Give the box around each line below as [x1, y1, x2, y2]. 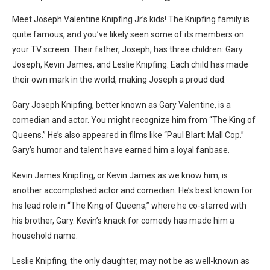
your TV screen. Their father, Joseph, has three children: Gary [12, 45, 243, 55]
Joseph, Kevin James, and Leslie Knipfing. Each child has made [12, 60, 248, 70]
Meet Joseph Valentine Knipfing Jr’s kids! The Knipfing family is [12, 14, 250, 25]
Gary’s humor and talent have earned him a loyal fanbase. [12, 145, 230, 155]
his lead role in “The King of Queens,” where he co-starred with [12, 201, 246, 211]
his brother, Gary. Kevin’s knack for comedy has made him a [12, 216, 234, 226]
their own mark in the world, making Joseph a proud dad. [12, 75, 226, 85]
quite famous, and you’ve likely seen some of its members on [12, 30, 244, 40]
